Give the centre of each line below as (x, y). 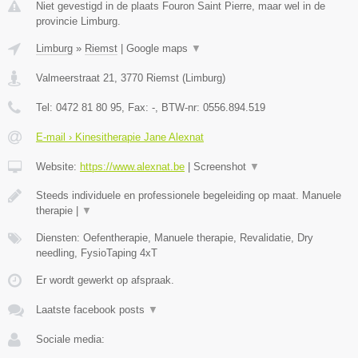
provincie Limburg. (78, 21)
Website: (58, 166)
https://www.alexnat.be (132, 166)
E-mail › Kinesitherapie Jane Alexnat (120, 137)
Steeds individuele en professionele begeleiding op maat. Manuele (189, 195)
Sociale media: (70, 339)
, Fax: (137, 107)
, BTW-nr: (179, 107)
